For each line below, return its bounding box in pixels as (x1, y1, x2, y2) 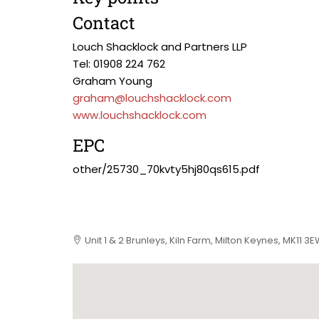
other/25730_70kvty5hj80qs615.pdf (73, 162, 260, 177)
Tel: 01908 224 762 (73, 56, 165, 71)
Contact (73, 11, 135, 34)
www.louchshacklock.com (73, 108, 206, 122)
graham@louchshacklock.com (73, 90, 231, 105)
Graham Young (73, 73, 152, 88)
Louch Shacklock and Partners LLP (73, 39, 247, 54)
